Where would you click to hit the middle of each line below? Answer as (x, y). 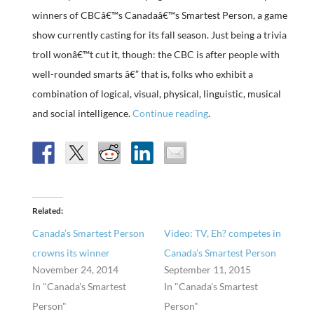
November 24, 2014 (75, 269)
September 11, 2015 (207, 269)
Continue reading (170, 113)
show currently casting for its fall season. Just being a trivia (159, 35)
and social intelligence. (82, 113)
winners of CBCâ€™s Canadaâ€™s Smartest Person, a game (159, 15)
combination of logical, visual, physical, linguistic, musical (156, 94)
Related (46, 211)
